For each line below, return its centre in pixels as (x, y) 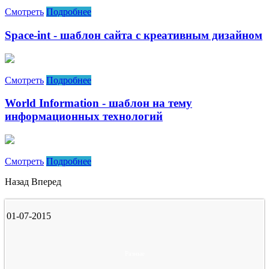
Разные (134, 253)
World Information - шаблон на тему (98, 103)
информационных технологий (84, 116)
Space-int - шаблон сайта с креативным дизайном (134, 35)
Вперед (46, 182)
